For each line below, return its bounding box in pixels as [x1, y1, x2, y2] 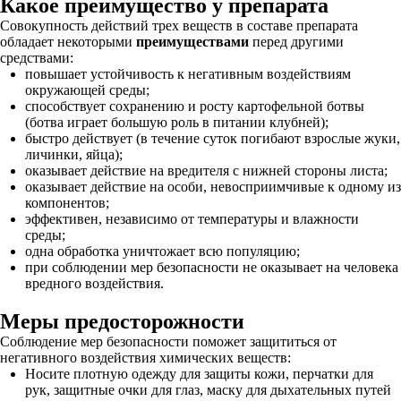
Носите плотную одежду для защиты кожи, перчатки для [25, 366, 373, 381]
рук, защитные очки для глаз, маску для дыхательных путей [25, 382, 391, 397]
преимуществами [136, 34, 249, 49]
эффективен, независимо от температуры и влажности [25, 211, 359, 226]
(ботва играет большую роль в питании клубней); [25, 115, 328, 130]
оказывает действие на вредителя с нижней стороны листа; [25, 163, 388, 178]
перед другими [249, 34, 344, 49]
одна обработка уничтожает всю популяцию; [25, 243, 300, 259]
